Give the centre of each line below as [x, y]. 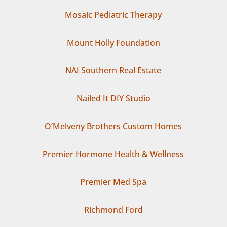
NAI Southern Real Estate [113, 70]
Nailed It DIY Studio [113, 98]
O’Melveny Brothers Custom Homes [113, 126]
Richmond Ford [113, 210]
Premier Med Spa [113, 182]
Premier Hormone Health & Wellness [113, 154]
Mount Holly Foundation [113, 42]
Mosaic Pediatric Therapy [113, 14]
